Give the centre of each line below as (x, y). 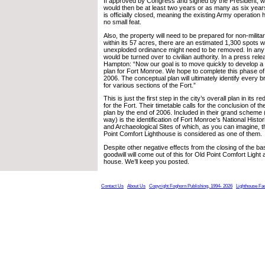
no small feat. (122, 22)
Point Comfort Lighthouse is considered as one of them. (183, 134)
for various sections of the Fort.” (150, 85)
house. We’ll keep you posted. (146, 161)
